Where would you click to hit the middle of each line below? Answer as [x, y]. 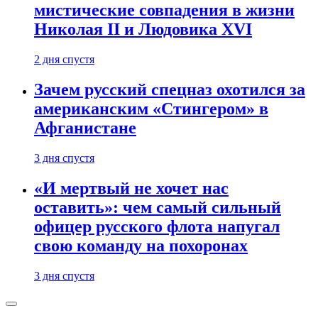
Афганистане [85, 128]
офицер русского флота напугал [157, 227]
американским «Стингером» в [151, 109]
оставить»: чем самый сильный [158, 208]
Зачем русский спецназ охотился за [170, 90]
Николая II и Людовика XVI [143, 29]
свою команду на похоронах [141, 246]
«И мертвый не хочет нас [131, 188]
